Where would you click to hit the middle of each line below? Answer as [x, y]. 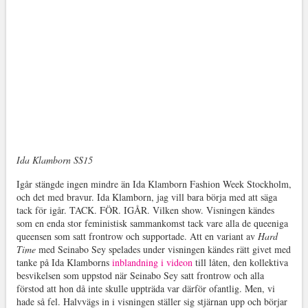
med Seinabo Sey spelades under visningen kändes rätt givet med [163, 249]
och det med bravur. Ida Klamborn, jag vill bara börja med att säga [146, 197]
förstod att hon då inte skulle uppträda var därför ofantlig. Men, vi [145, 288]
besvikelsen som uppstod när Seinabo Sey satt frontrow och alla [140, 275]
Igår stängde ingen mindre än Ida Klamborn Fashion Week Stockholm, [154, 184]
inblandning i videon [152, 262]
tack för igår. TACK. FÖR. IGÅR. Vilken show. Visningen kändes [145, 210]
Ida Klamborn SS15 [54, 160]
